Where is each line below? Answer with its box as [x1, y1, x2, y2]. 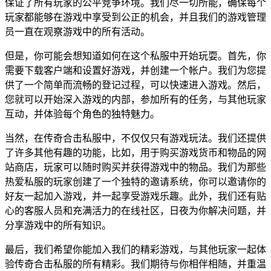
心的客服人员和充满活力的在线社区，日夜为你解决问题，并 [5, 206, 266, 217]
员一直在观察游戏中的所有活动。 [5, 27, 150, 38]
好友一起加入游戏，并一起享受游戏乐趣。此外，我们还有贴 [5, 191, 266, 202]
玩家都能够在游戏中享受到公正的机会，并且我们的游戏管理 [5, 12, 266, 23]
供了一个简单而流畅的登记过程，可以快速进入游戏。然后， [5, 80, 266, 91]
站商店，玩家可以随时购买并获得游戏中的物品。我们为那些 [5, 162, 266, 173]
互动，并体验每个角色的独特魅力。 [5, 109, 160, 120]
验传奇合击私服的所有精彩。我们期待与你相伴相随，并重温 [5, 259, 266, 270]
